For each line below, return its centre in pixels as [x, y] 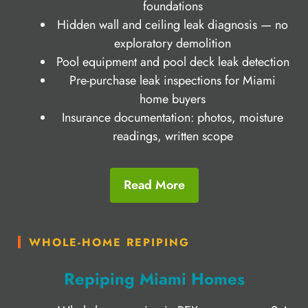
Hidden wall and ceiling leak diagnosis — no [173, 24]
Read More [154, 185]
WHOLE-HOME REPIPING [109, 242]
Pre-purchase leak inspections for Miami [173, 80]
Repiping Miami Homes [154, 278]
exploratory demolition [173, 43]
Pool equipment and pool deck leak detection [173, 62]
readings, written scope [173, 136]
